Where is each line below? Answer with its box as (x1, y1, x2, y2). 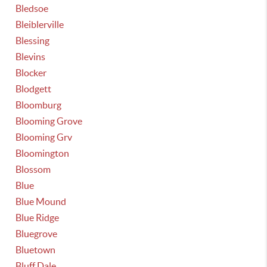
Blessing (15, 35, 50, 46)
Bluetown (15, 244, 56, 255)
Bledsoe (15, 3, 49, 14)
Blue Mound (15, 196, 67, 207)
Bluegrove (15, 228, 58, 239)
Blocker (15, 67, 47, 78)
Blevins (15, 51, 46, 62)
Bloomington (15, 148, 70, 159)
